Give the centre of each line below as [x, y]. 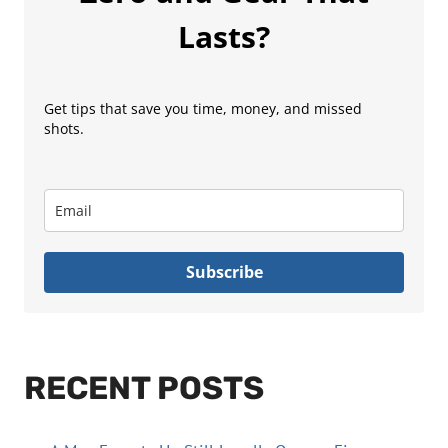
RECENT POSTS [144, 387]
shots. [64, 128]
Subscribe [224, 271]
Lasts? [224, 36]
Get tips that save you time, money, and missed [203, 108]
